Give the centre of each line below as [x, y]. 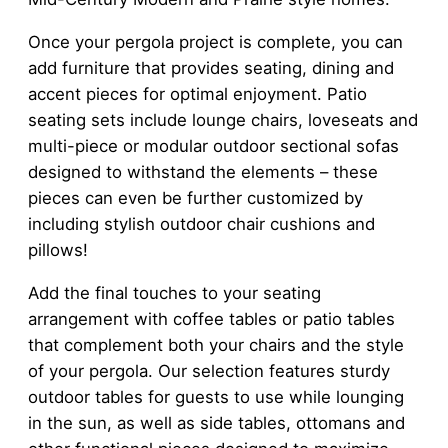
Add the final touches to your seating [174, 292]
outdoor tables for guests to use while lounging [216, 396]
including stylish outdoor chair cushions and [201, 223]
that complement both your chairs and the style [216, 344]
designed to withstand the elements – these [203, 171]
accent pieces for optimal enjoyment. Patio [197, 93]
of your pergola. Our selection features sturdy [209, 370]
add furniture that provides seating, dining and [211, 67]
